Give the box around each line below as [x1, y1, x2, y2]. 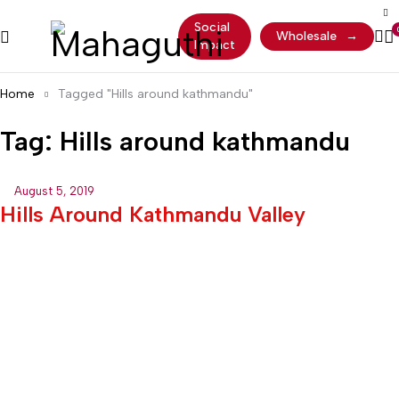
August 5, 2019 [14, 184, 94, 198]
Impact [194, 37, 235, 53]
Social [194, 20, 230, 35]
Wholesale [276, 28, 337, 44]
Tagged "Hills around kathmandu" [58, 86, 253, 102]
